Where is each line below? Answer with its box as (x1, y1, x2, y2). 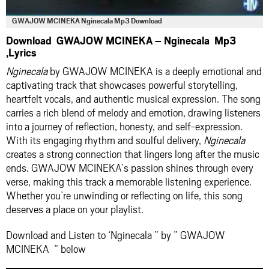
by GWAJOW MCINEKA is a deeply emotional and (47, 63, 262, 78)
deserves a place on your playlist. (6, 201, 144, 216)
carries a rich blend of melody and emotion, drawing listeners (6, 104, 261, 119)
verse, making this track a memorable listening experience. (6, 174, 252, 189)
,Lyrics (6, 44, 37, 59)
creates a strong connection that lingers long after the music (6, 146, 259, 161)
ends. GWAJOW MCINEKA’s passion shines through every (6, 160, 253, 175)
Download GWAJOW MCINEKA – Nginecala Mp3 (6, 32, 236, 47)
